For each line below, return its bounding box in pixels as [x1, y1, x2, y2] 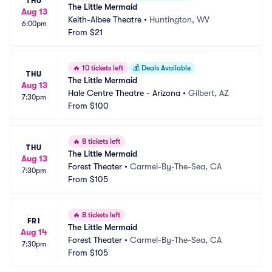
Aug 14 [21, 227, 47, 237]
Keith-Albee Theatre [68, 15, 141, 24]
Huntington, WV [149, 15, 209, 24]
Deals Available [140, 64, 191, 72]
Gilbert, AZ [188, 88, 229, 98]
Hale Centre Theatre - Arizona [68, 88, 180, 98]
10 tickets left [80, 64, 123, 72]
